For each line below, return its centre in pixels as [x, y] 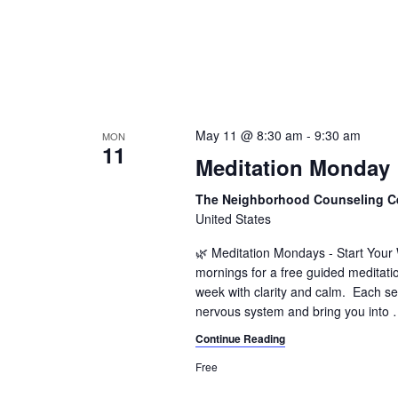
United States [233, 219]
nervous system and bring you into [292, 311]
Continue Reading [240, 339]
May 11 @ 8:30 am [249, 135]
